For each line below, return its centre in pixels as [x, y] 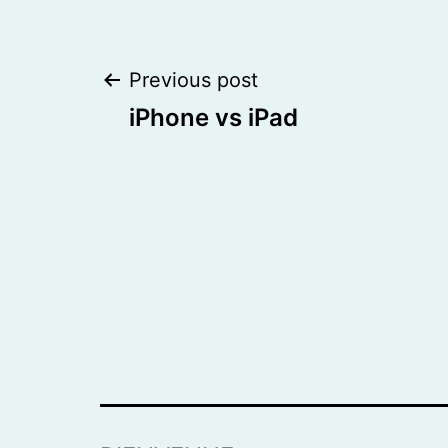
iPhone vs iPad [213, 118]
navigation [215, 155]
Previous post [193, 80]
